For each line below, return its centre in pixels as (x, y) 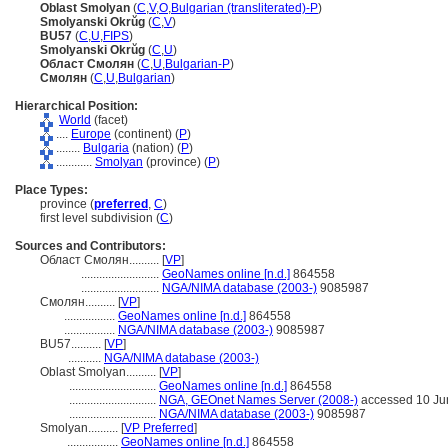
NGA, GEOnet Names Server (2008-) (258, 400)
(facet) (109, 120)
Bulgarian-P (197, 64)
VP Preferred (159, 428)
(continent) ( (145, 134)
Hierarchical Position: (76, 106)
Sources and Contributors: (90, 246)
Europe (91, 134)
